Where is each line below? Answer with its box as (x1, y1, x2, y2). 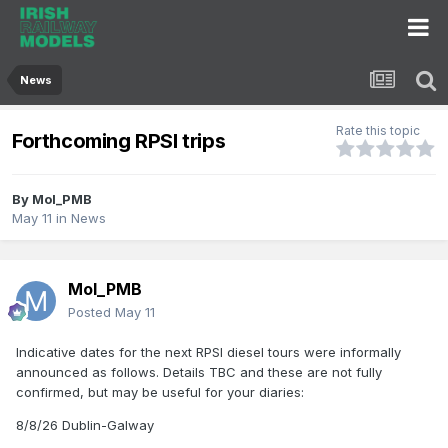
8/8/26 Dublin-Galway (16, 417, 154, 434)
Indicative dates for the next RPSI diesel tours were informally (16, 344, 401, 361)
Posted (68, 304, 115, 321)
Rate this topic (336, 123, 420, 139)
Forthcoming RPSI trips (12, 128, 226, 153)
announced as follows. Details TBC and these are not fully (16, 364, 382, 381)
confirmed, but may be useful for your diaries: (16, 384, 304, 401)
